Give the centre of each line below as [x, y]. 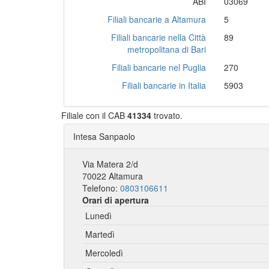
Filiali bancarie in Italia [164, 85]
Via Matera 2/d [110, 164]
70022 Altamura [113, 176]
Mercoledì [104, 253]
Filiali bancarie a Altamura [157, 19]
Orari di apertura [116, 200]
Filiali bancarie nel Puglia [159, 67]
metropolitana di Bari [167, 49]
